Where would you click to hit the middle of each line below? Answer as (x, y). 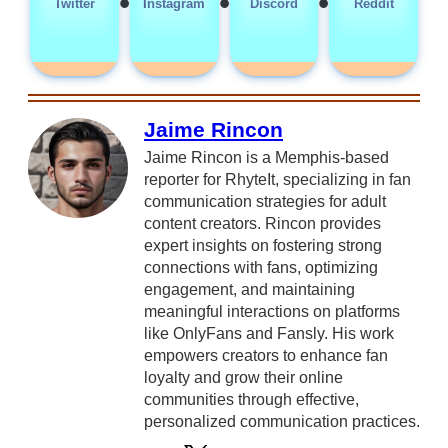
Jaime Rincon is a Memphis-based (266, 157)
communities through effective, (251, 399)
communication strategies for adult (265, 201)
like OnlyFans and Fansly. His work (269, 333)
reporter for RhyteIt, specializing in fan (277, 179)
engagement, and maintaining (249, 289)
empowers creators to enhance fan (266, 355)
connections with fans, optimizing (261, 267)
